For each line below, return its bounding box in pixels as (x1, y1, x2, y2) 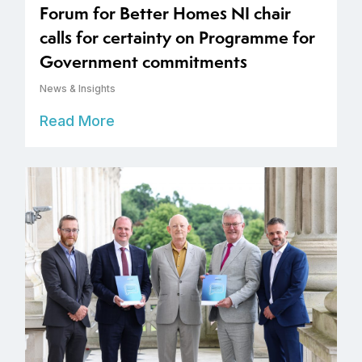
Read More (40, 112, 115, 130)
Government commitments (40, 50, 247, 74)
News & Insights (40, 82, 116, 95)
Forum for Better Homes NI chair (40, 2, 291, 26)
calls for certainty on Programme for (40, 26, 315, 50)
